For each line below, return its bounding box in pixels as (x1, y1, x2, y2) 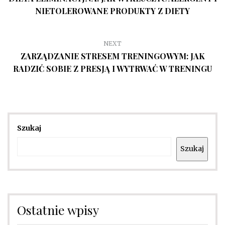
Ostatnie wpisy (17, 201, 99, 218)
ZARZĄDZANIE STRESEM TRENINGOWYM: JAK (20, 50, 205, 61)
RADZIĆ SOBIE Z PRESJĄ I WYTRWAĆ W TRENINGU (13, 63, 212, 74)
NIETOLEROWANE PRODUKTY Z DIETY (35, 5, 190, 16)
